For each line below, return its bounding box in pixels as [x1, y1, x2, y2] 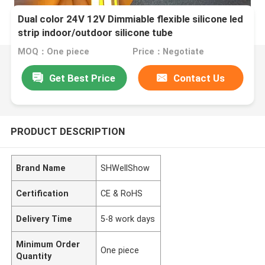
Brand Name [16, 163, 66, 173]
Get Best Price [49, 72, 116, 84]
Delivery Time [16, 214, 73, 224]
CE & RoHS [101, 188, 143, 198]
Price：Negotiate [132, 47, 204, 57]
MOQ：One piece [18, 47, 90, 57]
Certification [16, 188, 69, 198]
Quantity [16, 251, 52, 261]
